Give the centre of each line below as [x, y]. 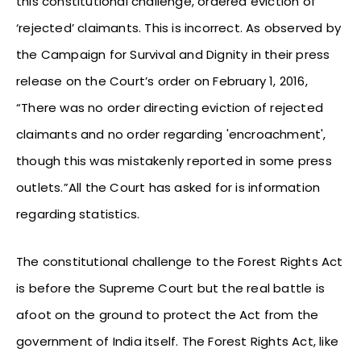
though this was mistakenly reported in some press [174, 160]
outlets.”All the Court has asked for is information [168, 187]
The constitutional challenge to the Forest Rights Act [180, 261]
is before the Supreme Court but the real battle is [171, 288]
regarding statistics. [78, 214]
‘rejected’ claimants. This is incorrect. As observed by [179, 27]
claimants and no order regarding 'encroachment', [171, 134]
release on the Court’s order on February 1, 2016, [162, 81]
